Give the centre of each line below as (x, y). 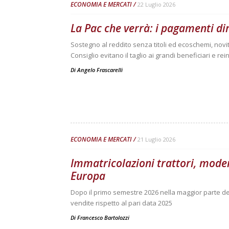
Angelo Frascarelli (100, 70)
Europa (88, 176)
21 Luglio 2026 (156, 139)
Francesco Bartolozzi (103, 217)
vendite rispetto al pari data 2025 (121, 203)
